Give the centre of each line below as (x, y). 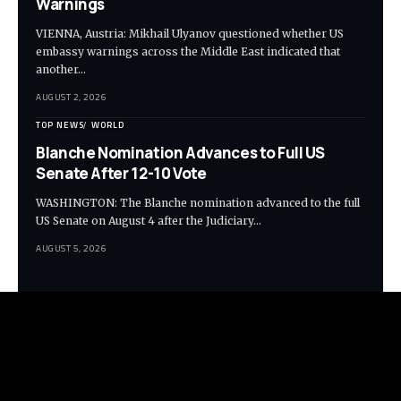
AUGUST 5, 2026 (71, 249)
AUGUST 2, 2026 (71, 98)
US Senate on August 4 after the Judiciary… (149, 221)
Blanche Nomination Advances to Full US (180, 153)
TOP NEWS (60, 125)
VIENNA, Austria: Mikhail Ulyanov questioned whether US (190, 34)
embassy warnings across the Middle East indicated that (188, 52)
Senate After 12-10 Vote (121, 174)
